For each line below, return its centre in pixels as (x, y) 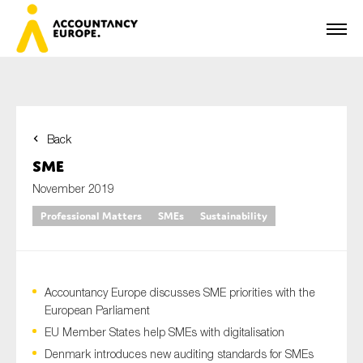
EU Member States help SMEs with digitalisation (164, 332)
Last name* (61, 226)
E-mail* (50, 294)
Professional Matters (91, 216)
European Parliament (97, 310)
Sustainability (234, 216)
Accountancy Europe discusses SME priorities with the (180, 292)
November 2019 (73, 188)
